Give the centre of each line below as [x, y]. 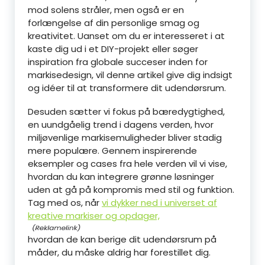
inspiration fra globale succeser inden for [118, 62]
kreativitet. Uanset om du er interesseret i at [126, 36]
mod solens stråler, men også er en [106, 10]
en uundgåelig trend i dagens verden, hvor [121, 125]
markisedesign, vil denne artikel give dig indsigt [130, 75]
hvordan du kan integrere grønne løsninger [121, 177]
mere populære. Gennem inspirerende [112, 151]
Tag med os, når [65, 203]
